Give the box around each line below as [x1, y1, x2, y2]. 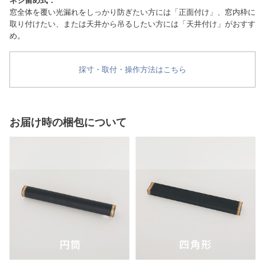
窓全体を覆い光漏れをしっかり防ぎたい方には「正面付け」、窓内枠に [9, 7, 256, 17]
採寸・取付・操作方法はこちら [79, 64, 186, 74]
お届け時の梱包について [9, 116, 127, 128]
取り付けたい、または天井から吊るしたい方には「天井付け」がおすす [9, 19, 256, 28]
